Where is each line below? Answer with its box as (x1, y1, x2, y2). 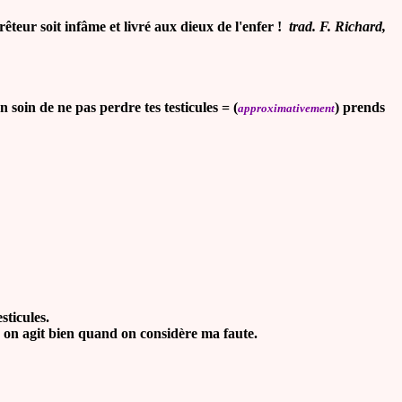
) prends (335, 100, 385, 115)
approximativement (238, 101, 335, 115)
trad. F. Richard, (285, 19, 386, 34)
